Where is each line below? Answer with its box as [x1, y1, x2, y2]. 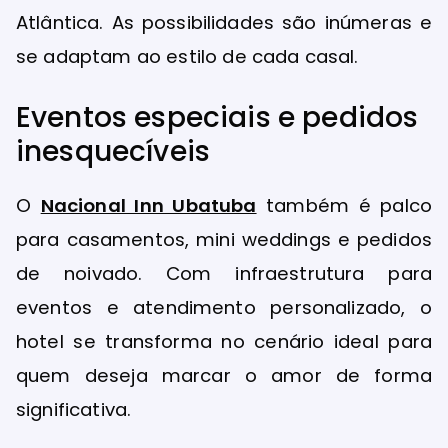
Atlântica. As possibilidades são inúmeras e [16, 10, 432, 36]
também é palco [256, 192, 432, 218]
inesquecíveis [16, 131, 211, 171]
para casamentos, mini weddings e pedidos [16, 226, 432, 252]
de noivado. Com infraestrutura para [16, 260, 432, 286]
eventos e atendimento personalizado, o [16, 294, 432, 320]
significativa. [16, 396, 132, 422]
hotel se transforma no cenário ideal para [16, 328, 432, 354]
